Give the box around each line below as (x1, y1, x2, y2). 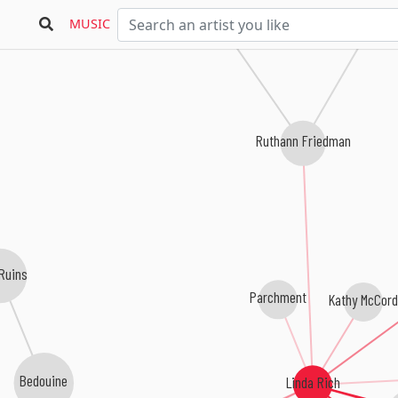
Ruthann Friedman (255, 130, 351, 149)
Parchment (248, 286, 306, 306)
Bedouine (17, 370, 66, 390)
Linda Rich (285, 372, 340, 393)
